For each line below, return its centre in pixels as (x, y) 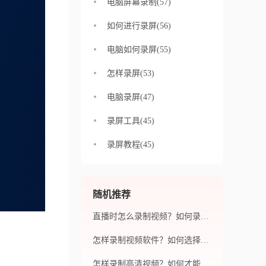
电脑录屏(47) (131, 97)
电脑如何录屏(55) (139, 50)
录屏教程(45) (131, 145)
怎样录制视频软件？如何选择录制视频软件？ (205, 240)
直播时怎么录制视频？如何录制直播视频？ (205, 216)
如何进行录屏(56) (139, 26)
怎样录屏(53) (131, 73)
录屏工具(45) (131, 121)
